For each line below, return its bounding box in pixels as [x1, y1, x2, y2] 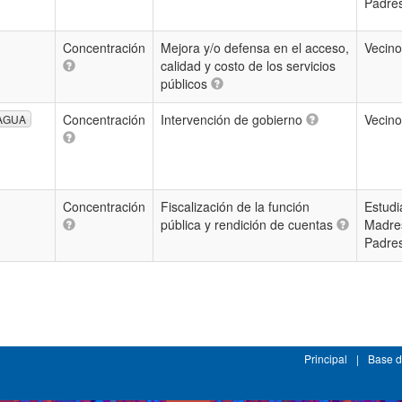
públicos [161, 74, 211, 92]
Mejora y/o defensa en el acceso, [161, 39, 349, 57]
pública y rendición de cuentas [161, 215, 336, 233]
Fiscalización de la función [161, 197, 310, 215]
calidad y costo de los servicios [161, 57, 336, 74]
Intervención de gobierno [161, 110, 306, 128]
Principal [304, 351, 347, 366]
